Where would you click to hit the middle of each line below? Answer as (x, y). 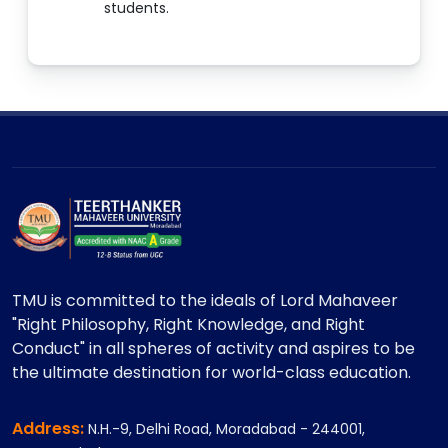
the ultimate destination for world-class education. (211, 372)
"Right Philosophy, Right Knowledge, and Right (188, 324)
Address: (50, 428)
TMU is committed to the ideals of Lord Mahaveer (205, 300)
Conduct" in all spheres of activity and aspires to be (213, 348)
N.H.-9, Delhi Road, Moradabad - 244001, (226, 428)
